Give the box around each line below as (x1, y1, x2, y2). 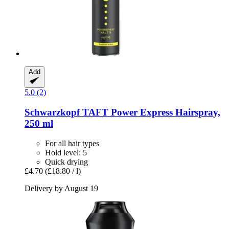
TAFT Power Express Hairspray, (80, 106, 220, 118)
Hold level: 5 (45, 148, 87, 157)
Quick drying (45, 157, 88, 166)
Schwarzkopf (25, 106, 80, 118)
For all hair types (45, 139, 99, 148)
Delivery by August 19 (25, 184, 98, 193)
